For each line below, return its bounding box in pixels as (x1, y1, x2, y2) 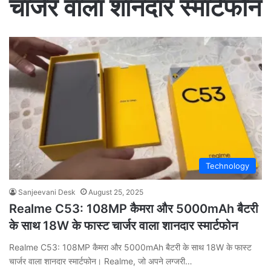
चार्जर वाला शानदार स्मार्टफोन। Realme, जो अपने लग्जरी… (9, 255, 192, 266)
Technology (206, 160, 249, 171)
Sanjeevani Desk (18, 187, 76, 197)
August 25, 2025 (88, 187, 143, 197)
